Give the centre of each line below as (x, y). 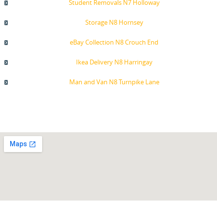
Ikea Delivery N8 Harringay (114, 62)
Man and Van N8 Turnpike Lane (114, 82)
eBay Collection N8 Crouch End (114, 42)
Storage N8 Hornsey (114, 22)
